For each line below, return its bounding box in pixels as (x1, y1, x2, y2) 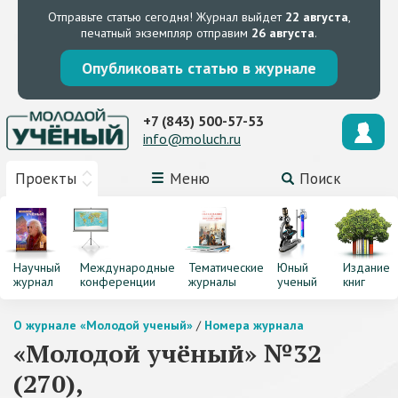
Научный (13, 259, 60, 275)
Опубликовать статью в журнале (82, 58, 316, 78)
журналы (187, 274, 236, 290)
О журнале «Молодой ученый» (13, 317, 193, 333)
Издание (343, 259, 391, 275)
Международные (79, 259, 175, 275)
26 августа (251, 25, 314, 41)
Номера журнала (204, 317, 304, 333)
